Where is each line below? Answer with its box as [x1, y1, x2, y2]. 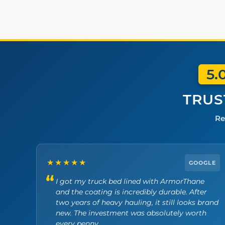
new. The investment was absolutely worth [56, 208, 206, 217]
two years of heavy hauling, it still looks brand [56, 197, 218, 207]
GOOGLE [188, 159, 216, 166]
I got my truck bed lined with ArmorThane [56, 176, 204, 186]
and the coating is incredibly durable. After [56, 187, 207, 196]
